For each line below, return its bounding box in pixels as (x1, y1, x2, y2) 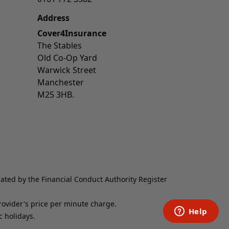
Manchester (37, 77, 84, 88)
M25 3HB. (37, 89, 74, 100)
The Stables (37, 40, 82, 51)
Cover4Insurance (37, 28, 106, 39)
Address (37, 12, 70, 24)
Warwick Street (37, 64, 96, 76)
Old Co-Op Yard (37, 52, 97, 63)
